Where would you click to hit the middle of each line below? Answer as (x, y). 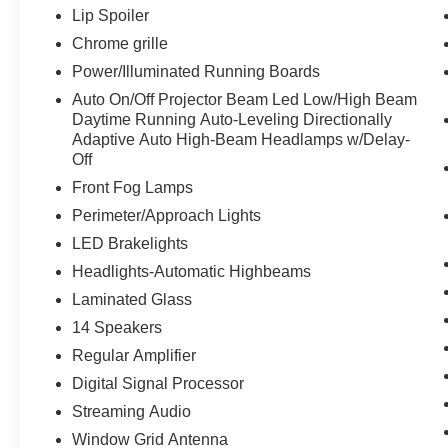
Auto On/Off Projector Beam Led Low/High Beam (245, 100)
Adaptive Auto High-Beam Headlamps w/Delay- (241, 140)
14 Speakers (117, 328)
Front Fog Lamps (133, 188)
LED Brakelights (130, 244)
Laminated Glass (132, 300)
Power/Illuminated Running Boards (196, 72)
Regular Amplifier (134, 356)
